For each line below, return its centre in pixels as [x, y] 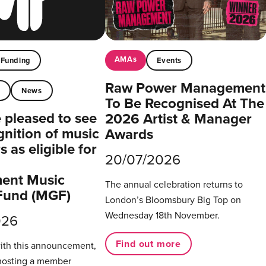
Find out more [148, 243]
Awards [129, 134]
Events [170, 60]
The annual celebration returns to [174, 184]
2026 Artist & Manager [178, 119]
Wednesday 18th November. [162, 215]
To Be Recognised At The [184, 103]
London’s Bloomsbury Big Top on [173, 200]
